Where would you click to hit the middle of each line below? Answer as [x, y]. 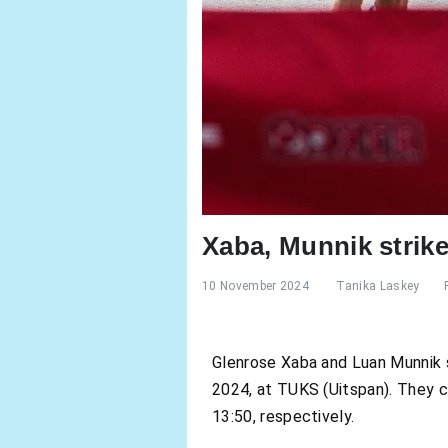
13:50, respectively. [283, 416]
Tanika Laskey [378, 286]
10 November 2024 [256, 286]
